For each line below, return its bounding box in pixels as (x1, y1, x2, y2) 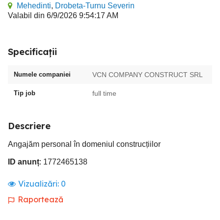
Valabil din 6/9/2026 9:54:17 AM (8, 11, 118, 20)
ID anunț (8, 158, 39, 166)
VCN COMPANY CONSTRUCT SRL (92, 71, 203, 79)
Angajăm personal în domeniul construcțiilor (8, 140, 161, 148)
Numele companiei (14, 71, 71, 78)
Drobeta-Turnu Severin (55, 1, 135, 10)
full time (92, 89, 116, 97)
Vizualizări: (18, 179, 61, 189)
